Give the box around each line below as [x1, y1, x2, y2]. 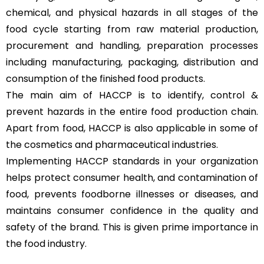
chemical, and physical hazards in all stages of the [6, 6, 258, 20]
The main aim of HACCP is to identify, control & [6, 88, 258, 103]
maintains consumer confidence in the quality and [6, 204, 258, 218]
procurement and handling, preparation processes [6, 39, 258, 53]
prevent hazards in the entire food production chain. [6, 105, 258, 119]
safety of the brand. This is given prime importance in [6, 220, 258, 235]
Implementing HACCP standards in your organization [6, 154, 258, 169]
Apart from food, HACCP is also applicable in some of [6, 121, 258, 136]
